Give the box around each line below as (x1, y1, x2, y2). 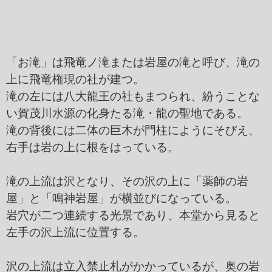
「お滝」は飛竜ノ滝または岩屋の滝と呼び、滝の (6, 56, 260, 69)
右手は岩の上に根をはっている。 (6, 141, 179, 154)
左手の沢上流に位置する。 (6, 226, 144, 239)
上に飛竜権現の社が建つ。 (6, 73, 144, 86)
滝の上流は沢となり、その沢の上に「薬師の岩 (6, 175, 248, 188)
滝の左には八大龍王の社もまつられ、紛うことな (6, 90, 260, 103)
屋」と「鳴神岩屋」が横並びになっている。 (6, 192, 237, 205)
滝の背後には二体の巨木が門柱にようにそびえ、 (6, 124, 260, 137)
